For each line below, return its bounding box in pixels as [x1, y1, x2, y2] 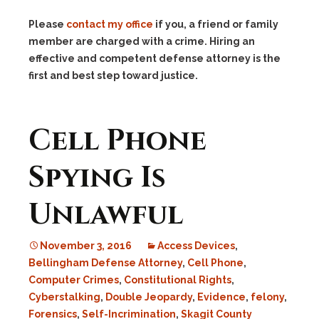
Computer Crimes [28, 274, 119, 286]
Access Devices [157, 240, 235, 251]
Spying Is [28, 159, 166, 197]
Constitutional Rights [124, 274, 231, 286]
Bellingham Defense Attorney [28, 257, 182, 268]
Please [28, 19, 66, 30]
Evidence [197, 291, 246, 303]
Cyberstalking [28, 291, 100, 303]
